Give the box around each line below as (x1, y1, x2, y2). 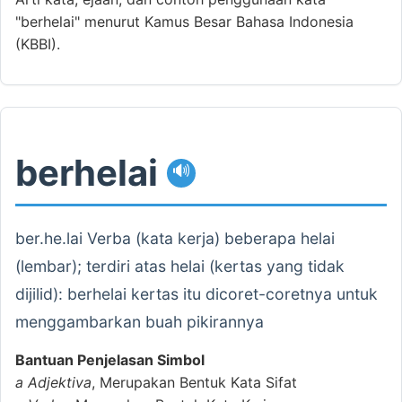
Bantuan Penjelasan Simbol (15, 350, 205, 369)
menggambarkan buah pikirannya (15, 311, 264, 331)
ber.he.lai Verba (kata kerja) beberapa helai (15, 228, 335, 248)
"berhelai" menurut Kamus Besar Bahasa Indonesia (15, 12, 354, 31)
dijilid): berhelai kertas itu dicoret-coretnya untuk (15, 284, 378, 303)
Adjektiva (28, 372, 92, 391)
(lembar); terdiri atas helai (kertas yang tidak (15, 256, 345, 275)
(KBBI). (15, 34, 60, 53)
